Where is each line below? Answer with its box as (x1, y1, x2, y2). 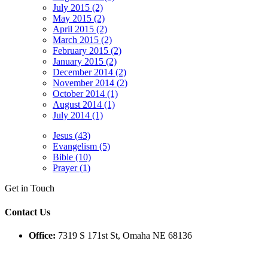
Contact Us (5, 206, 50, 217)
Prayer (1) (53, 163, 90, 173)
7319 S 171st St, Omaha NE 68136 (56, 230, 192, 240)
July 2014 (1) (53, 110, 103, 121)
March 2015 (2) (53, 35, 112, 45)
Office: (29, 230, 56, 240)
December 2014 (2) (53, 67, 126, 78)
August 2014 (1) (53, 99, 115, 110)
